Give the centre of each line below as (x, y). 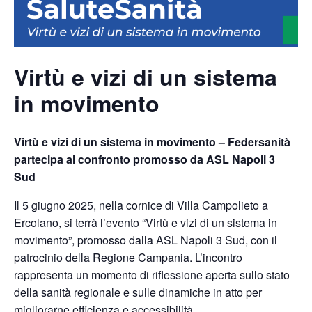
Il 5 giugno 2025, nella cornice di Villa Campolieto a (141, 205)
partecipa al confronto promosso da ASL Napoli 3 (145, 159)
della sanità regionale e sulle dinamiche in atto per (138, 292)
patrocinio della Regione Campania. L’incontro (128, 258)
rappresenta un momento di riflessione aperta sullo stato (152, 275)
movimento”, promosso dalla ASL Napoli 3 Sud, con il (146, 240)
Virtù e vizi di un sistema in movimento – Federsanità (152, 142)
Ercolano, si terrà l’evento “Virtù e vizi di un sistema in (146, 223)
